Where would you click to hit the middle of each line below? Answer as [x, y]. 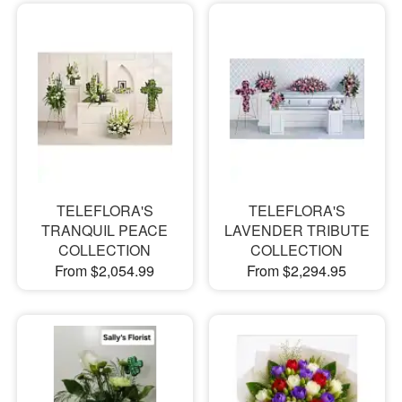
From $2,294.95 [297, 271]
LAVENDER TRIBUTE [297, 231]
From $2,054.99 [105, 271]
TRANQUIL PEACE [105, 231]
